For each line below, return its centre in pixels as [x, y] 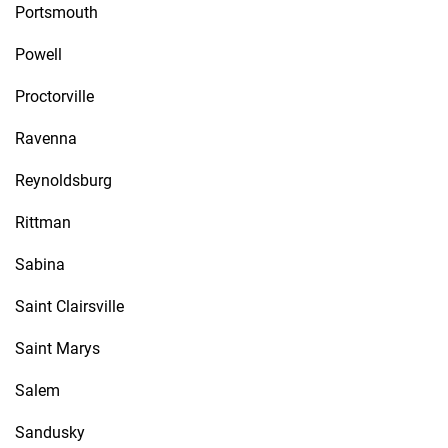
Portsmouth [56, 12]
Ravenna [46, 138]
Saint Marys [57, 348]
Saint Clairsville [69, 306]
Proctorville [54, 96]
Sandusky [50, 432]
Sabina [40, 264]
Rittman [43, 222]
